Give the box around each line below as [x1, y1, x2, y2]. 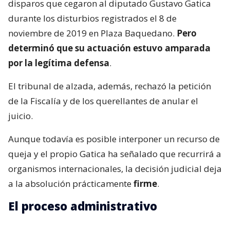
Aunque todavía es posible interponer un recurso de [8, 133, 220, 145]
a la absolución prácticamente [8, 178, 133, 190]
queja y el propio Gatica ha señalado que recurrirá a [8, 148, 221, 160]
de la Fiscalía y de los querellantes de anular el [8, 95, 198, 107]
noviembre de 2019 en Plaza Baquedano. [8, 27, 177, 40]
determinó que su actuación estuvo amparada [8, 42, 210, 54]
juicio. [8, 110, 33, 122]
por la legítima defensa [8, 57, 109, 69]
